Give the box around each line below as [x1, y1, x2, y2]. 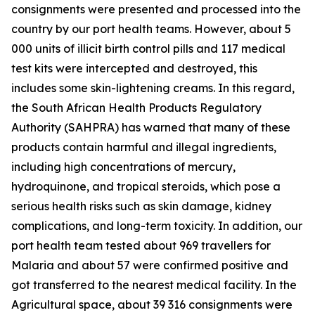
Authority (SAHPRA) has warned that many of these [11, 120, 290, 134]
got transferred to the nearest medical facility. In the [11, 278, 297, 292]
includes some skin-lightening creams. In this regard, [11, 81, 295, 95]
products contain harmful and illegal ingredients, [11, 140, 276, 154]
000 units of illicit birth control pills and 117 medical [11, 41, 285, 56]
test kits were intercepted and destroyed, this [11, 61, 257, 75]
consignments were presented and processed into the [11, 2, 301, 16]
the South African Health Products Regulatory [11, 101, 262, 115]
